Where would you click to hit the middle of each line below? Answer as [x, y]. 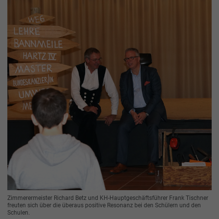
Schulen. [19, 213]
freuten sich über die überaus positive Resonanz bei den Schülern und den [104, 206]
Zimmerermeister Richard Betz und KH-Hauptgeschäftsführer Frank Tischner [108, 198]
